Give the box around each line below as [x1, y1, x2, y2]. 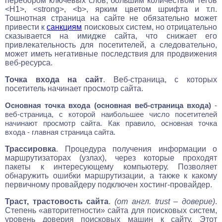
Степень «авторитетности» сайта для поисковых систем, [5, 206, 217, 215]
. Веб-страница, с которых [103, 75, 217, 84]
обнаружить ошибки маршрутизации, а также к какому [5, 171, 217, 180]
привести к [5, 22, 47, 31]
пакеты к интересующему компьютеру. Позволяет [5, 162, 217, 171]
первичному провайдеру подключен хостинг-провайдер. [5, 180, 212, 189]
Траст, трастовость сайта [5, 197, 109, 206]
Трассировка [5, 144, 56, 153]
